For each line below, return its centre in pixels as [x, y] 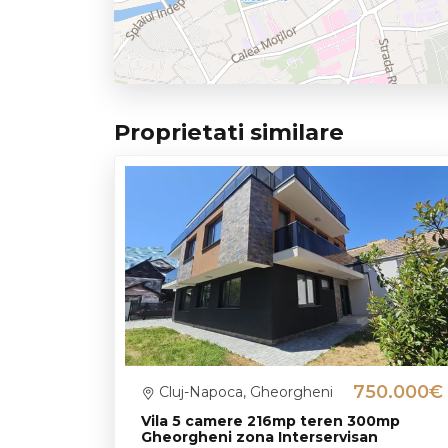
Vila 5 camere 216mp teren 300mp [270, 421]
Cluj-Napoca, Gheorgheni [244, 392]
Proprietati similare [229, 132]
